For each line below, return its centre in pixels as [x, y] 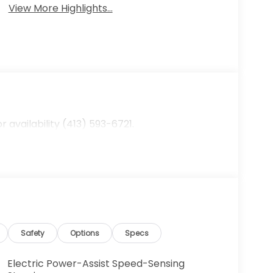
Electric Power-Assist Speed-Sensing [96, 264]
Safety [33, 233]
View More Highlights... [60, 9]
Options [85, 233]
